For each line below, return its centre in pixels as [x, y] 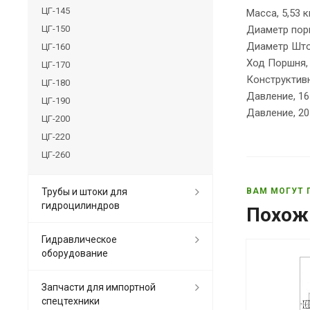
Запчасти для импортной [99, 287]
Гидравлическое [79, 239]
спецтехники [71, 301]
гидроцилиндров [81, 205]
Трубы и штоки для [84, 191]
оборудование [75, 253]
